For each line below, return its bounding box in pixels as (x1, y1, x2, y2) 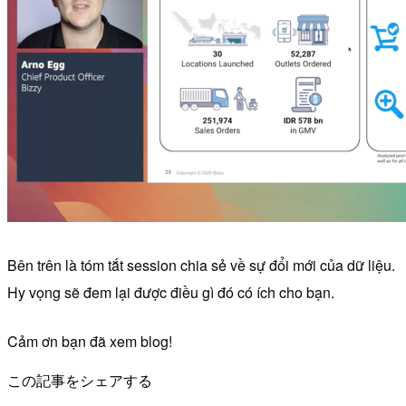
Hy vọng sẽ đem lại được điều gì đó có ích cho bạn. (7, 281, 334, 303)
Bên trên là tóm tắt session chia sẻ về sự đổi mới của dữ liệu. (7, 254, 395, 275)
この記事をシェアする (7, 369, 152, 391)
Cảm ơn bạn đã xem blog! (7, 330, 172, 352)
